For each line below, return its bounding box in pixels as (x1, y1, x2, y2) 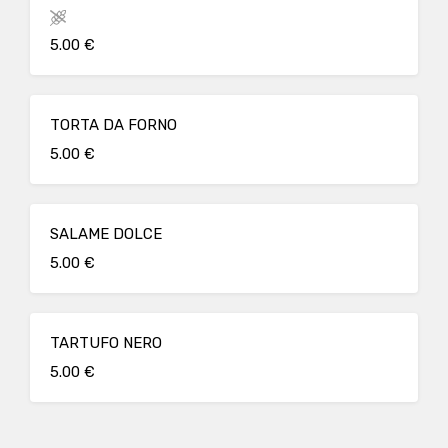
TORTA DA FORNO (50, 116, 177, 134)
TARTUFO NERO (50, 334, 162, 352)
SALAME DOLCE (50, 225, 162, 243)
